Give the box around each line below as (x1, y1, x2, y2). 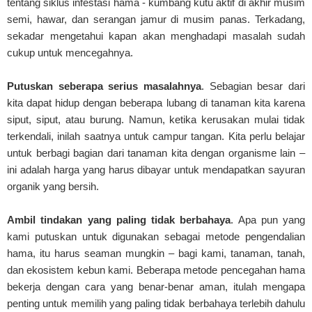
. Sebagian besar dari (201, 79, 305, 92)
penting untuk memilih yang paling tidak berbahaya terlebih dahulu (7, 297, 305, 309)
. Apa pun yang (231, 213, 305, 226)
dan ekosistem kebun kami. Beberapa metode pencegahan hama (7, 263, 305, 276)
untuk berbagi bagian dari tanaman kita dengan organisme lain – (7, 146, 305, 159)
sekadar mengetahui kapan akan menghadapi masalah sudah (7, 29, 305, 42)
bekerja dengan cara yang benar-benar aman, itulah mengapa (7, 280, 305, 292)
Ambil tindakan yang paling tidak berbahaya (7, 213, 231, 226)
